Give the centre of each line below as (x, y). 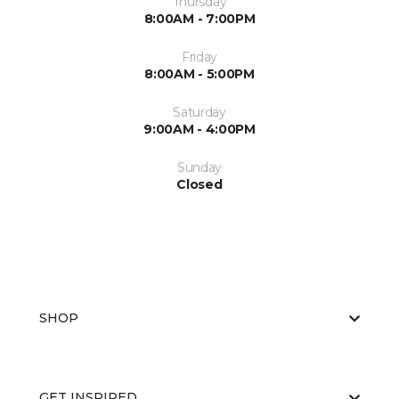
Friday (199, 57)
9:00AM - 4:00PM (199, 130)
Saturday (199, 113)
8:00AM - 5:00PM (199, 74)
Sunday (199, 168)
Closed (199, 185)
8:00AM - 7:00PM (199, 19)
